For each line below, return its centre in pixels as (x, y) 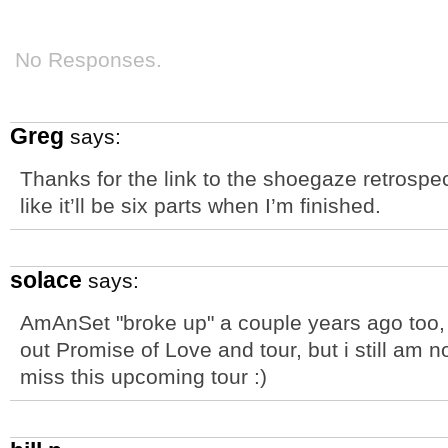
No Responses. (88, 59)
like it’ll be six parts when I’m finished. (200, 205)
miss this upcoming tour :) (143, 376)
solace (46, 280)
